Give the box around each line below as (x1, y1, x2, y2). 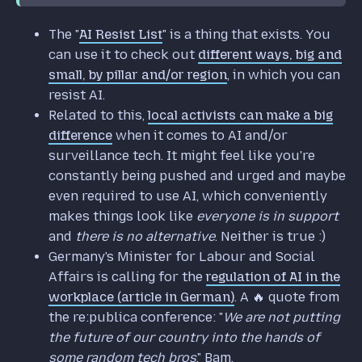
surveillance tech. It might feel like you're (48, 147, 315, 163)
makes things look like (48, 208, 196, 224)
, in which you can (227, 66, 340, 82)
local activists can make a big (148, 107, 333, 123)
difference (48, 127, 112, 143)
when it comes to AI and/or (112, 127, 288, 143)
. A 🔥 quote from (234, 288, 339, 305)
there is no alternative (75, 228, 215, 244)
